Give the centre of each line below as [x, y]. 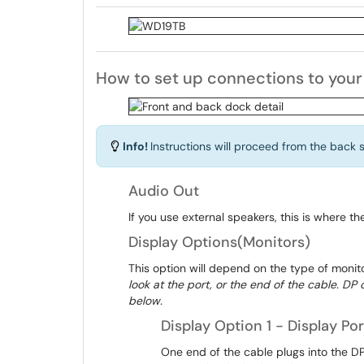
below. [147, 301]
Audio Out [164, 191]
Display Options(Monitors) [219, 242]
